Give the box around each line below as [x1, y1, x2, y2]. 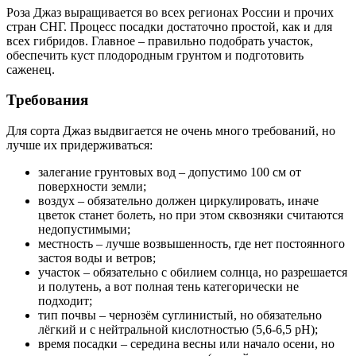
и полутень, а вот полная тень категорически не [38, 280, 299, 294]
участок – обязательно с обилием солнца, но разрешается [38, 265, 347, 280]
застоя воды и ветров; [38, 251, 156, 265]
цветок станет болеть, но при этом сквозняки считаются [38, 208, 343, 222]
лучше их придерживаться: [6, 138, 153, 153]
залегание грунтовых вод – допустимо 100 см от [38, 165, 301, 180]
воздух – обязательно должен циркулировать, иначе [38, 194, 319, 208]
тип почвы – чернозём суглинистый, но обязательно [38, 308, 322, 323]
